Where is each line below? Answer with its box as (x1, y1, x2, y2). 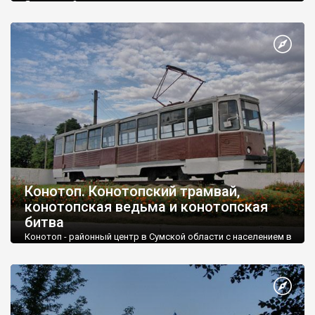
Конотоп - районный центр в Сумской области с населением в (25, 231, 292, 242)
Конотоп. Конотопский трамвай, (25, 182, 240, 200)
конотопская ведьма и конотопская (25, 198, 268, 215)
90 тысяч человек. (25, 244, 104, 255)
